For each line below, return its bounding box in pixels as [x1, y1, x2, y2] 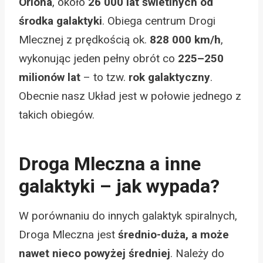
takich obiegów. [19, 107, 95, 122]
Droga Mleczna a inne [19, 152, 201, 175]
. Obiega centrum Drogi [102, 14, 215, 28]
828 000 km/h [150, 32, 221, 46]
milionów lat [19, 70, 80, 84]
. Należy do [170, 246, 224, 260]
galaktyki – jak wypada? [19, 174, 220, 197]
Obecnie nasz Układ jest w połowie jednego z [19, 89, 241, 103]
